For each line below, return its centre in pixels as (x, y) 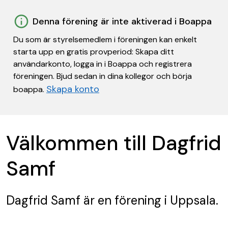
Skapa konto (73, 89)
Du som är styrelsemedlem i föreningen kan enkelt (105, 39)
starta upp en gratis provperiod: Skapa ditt (94, 52)
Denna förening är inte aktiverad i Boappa (122, 21)
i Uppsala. (190, 200)
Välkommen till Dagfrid (114, 143)
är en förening (121, 200)
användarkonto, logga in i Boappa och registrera (103, 64)
